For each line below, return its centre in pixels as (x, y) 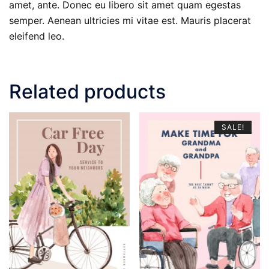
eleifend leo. (37, 36)
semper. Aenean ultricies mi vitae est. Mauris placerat (130, 21)
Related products (87, 92)
